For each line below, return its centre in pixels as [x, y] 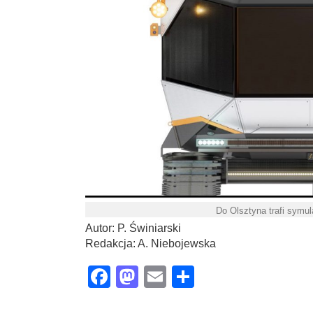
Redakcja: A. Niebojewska [151, 244]
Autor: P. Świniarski [133, 228]
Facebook [160, 277]
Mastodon [188, 277]
